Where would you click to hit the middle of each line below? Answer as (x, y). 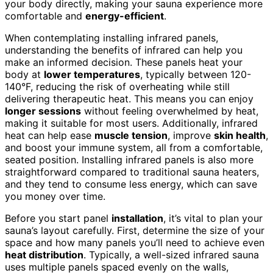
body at (24, 74)
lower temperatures (92, 74)
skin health (240, 135)
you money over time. (55, 196)
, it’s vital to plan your (213, 218)
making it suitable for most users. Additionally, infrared (131, 123)
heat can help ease (50, 135)
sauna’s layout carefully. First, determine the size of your (135, 230)
